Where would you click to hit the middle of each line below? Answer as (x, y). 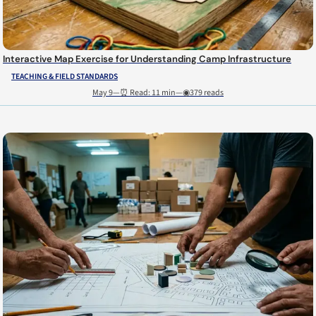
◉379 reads (203, 93)
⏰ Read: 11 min (148, 93)
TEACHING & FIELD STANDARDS (65, 76)
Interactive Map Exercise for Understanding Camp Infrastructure (147, 59)
